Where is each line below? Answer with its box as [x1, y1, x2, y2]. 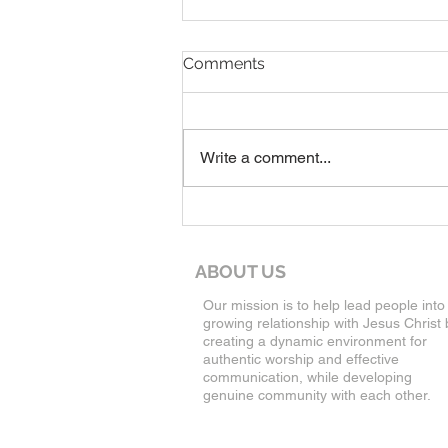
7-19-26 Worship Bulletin [207, 44, 416, 66]
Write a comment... [200, 148, 331, 168]
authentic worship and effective [203, 351, 399, 368]
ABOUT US [195, 261, 286, 283]
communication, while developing [203, 369, 412, 386]
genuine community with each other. [203, 387, 431, 404]
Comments [183, 54, 265, 74]
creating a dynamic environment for [203, 333, 427, 350]
